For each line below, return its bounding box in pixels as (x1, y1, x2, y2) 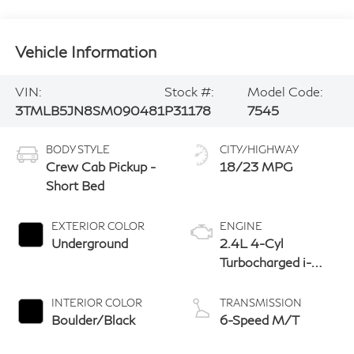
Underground (51, 235, 128, 250)
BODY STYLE (45, 142, 110, 156)
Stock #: (164, 83, 214, 99)
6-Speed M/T (220, 311, 300, 327)
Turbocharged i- (220, 254, 311, 269)
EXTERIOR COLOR (51, 219, 145, 232)
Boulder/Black (51, 311, 135, 327)
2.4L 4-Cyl (220, 235, 284, 250)
